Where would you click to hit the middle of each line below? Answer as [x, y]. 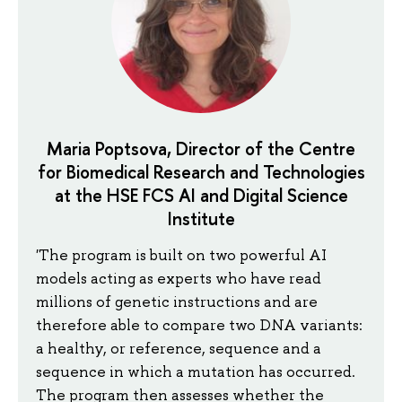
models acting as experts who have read [179, 278]
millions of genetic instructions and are [177, 301]
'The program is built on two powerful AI [181, 254]
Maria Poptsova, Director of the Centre [201, 149]
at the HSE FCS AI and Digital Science [201, 196]
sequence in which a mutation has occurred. [196, 371]
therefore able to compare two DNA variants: [199, 324]
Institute [201, 219]
